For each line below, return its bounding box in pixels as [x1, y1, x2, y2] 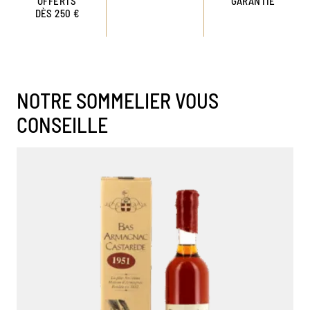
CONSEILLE [17, 111, 108, 137]
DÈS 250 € [35, 6, 79, 19]
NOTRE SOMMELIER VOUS [17, 87, 219, 113]
